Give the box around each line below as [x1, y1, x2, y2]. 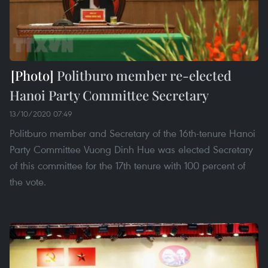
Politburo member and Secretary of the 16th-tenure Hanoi [10, 126, 255, 141]
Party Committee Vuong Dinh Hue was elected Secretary [10, 142, 253, 157]
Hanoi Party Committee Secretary [10, 86, 209, 105]
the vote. [10, 175, 46, 189]
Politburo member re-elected [54, 66, 232, 85]
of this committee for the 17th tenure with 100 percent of [10, 159, 245, 173]
